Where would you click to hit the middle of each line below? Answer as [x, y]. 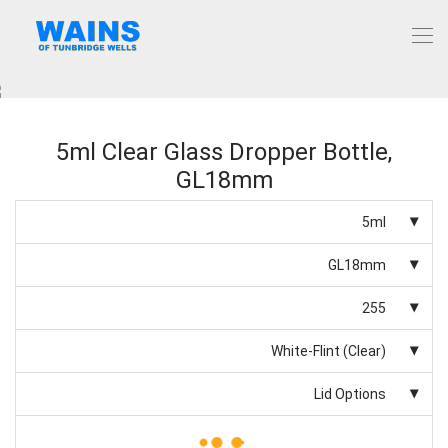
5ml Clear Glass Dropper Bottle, [224, 152]
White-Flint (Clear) [328, 351]
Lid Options [350, 394]
